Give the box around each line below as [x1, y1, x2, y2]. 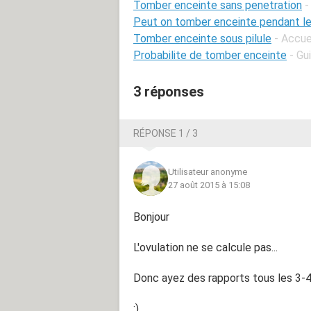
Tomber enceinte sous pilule [133, 31, 271, 45]
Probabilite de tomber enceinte [133, 48, 287, 62]
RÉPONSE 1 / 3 [133, 127, 198, 139]
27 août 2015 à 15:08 [168, 179, 250, 190]
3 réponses [133, 83, 204, 100]
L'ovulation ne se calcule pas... [133, 240, 278, 254]
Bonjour [133, 210, 169, 224]
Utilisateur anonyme [168, 166, 247, 177]
